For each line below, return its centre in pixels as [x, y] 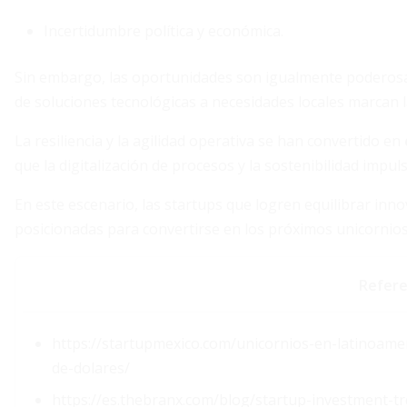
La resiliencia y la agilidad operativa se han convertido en [209, 141]
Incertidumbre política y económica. [164, 31]
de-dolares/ [91, 368]
